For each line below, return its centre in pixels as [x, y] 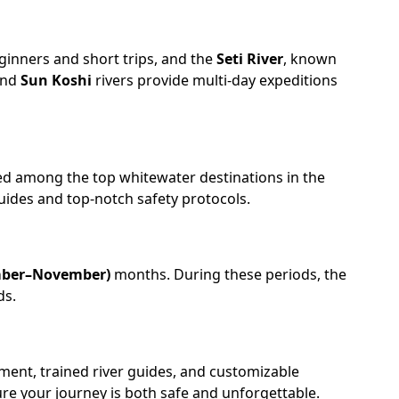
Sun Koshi [56, 81]
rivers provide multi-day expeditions [215, 81]
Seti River [250, 59]
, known [310, 59]
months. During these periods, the [228, 275]
